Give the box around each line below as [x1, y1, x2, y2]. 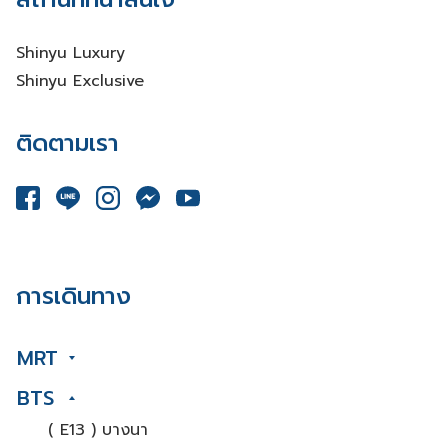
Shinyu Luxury [16, 41, 125, 65]
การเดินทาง [16, 277, 131, 314]
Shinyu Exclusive [16, 69, 144, 93]
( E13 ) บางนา [48, 417, 148, 442]
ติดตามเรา [16, 125, 119, 161]
